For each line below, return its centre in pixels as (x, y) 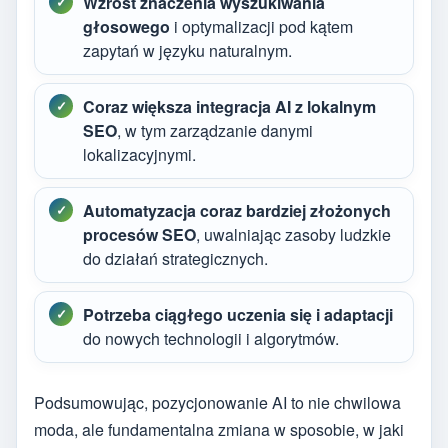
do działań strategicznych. (175, 259)
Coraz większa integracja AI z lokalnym (229, 107)
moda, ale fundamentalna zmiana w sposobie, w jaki (219, 429)
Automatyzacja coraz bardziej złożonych (237, 211)
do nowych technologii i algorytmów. (211, 339)
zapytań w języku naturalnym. (187, 51)
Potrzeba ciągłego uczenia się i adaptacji (238, 315)
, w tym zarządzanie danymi (215, 131)
